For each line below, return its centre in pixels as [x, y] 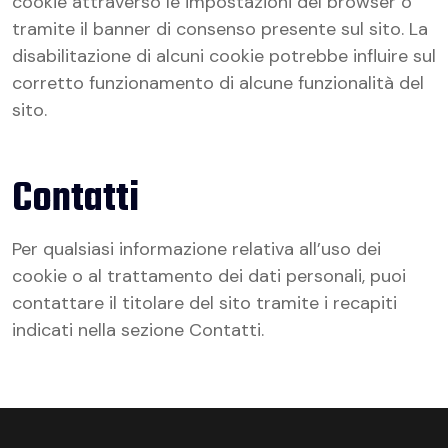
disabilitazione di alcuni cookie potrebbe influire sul [224, 56]
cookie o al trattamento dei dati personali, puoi [209, 276]
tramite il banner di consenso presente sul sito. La [220, 29]
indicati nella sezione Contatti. [138, 330]
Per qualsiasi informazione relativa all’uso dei [196, 249]
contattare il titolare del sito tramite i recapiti [204, 303]
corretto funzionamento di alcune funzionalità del [218, 83]
